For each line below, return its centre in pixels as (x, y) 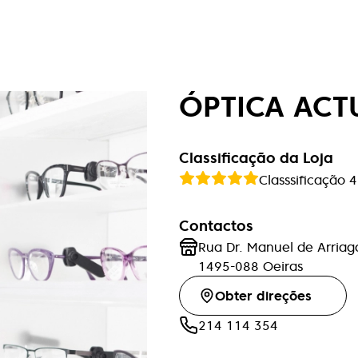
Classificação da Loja (256, 158)
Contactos (216, 226)
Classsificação (304, 180)
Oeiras (283, 266)
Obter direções (263, 296)
